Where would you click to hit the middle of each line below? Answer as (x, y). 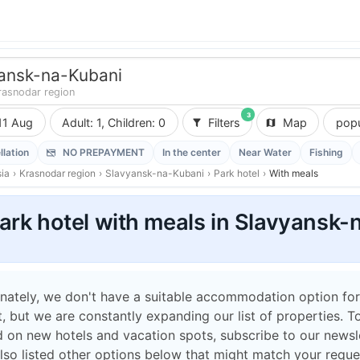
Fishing (326, 152)
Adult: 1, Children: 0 (137, 122)
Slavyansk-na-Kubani (155, 173)
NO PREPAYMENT (103, 152)
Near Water (265, 152)
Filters (224, 122)
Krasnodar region (57, 173)
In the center (191, 152)
